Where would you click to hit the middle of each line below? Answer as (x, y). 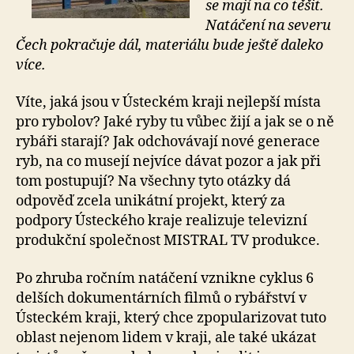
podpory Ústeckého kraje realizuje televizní (162, 221)
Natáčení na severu (268, 25)
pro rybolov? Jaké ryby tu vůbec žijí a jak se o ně (175, 122)
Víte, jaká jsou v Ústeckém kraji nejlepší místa (168, 103)
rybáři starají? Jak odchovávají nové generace (168, 142)
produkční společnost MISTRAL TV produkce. (168, 241)
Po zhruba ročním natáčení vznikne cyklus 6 (165, 278)
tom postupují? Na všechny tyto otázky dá (153, 182)
